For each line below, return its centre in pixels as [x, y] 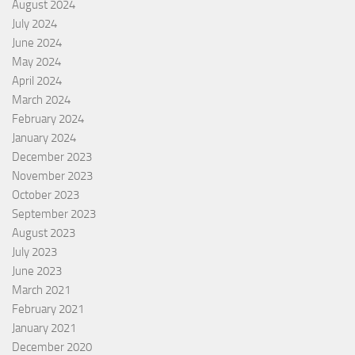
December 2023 [52, 157]
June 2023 [37, 271]
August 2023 [44, 233]
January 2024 [44, 138]
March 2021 [41, 290]
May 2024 [36, 62]
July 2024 [34, 24]
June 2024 [37, 43]
